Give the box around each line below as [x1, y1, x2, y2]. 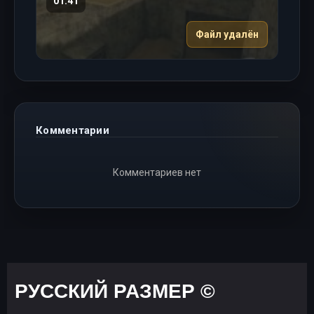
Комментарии [36, 123, 109, 137]
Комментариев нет [113, 166, 201, 178]
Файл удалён [196, 28, 259, 40]
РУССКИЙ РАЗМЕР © [15, 280, 215, 302]
